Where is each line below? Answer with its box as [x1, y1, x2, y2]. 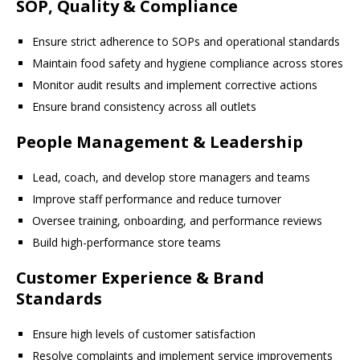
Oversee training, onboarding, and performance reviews [32, 213, 322, 228]
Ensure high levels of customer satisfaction [32, 326, 256, 342]
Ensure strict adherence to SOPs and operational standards [32, 34, 340, 49]
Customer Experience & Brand [16, 267, 264, 288]
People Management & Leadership [16, 131, 303, 153]
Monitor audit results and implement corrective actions [32, 77, 317, 92]
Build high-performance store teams [32, 235, 221, 250]
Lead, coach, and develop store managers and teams [32, 170, 310, 185]
